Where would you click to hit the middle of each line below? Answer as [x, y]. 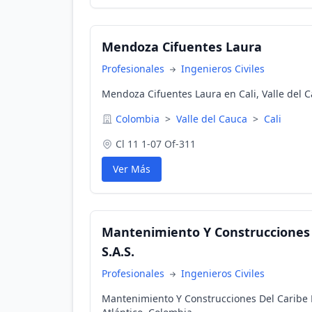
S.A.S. [118, 251]
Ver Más [132, 169]
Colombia [139, 119]
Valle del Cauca [213, 119]
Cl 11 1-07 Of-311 [156, 144]
